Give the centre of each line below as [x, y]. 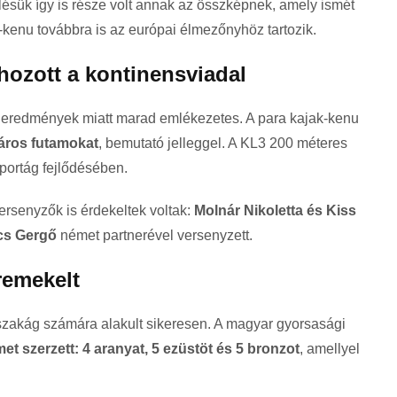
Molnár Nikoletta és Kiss [275, 211]
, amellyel [330, 349]
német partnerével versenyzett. [155, 236]
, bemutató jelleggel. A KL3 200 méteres [223, 144]
